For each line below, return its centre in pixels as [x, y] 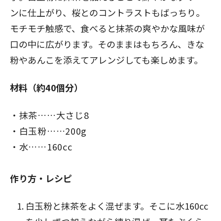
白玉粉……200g [53, 131]
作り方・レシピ [41, 178]
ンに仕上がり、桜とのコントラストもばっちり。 [107, 13]
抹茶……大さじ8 [54, 115]
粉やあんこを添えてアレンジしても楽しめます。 [106, 60]
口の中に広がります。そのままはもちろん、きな [107, 44]
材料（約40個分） [46, 88]
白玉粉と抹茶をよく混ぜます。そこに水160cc [117, 206]
